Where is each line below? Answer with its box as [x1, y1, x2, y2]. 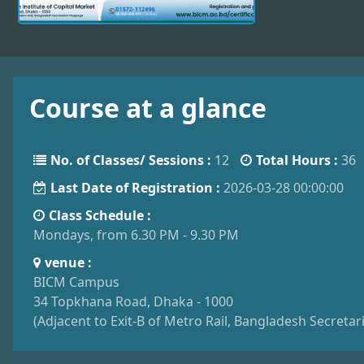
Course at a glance [29, 90, 266, 125]
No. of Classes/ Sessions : [50, 151, 211, 169]
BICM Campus [33, 273, 119, 291]
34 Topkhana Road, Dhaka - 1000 [33, 292, 233, 310]
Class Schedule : [49, 206, 151, 224]
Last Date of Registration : [50, 179, 220, 197]
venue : [45, 253, 92, 271]
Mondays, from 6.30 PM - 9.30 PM [33, 226, 239, 244]
